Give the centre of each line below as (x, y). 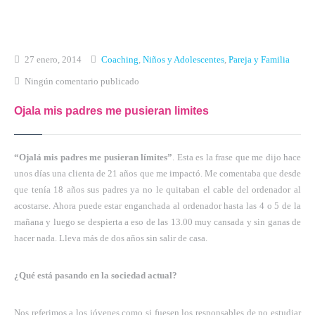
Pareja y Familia (259, 59)
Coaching (120, 59)
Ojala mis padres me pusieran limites (111, 110)
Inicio (18, 30)
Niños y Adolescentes (184, 59)
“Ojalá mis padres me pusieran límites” (94, 157)
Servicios (26, 116)
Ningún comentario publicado (82, 81)
